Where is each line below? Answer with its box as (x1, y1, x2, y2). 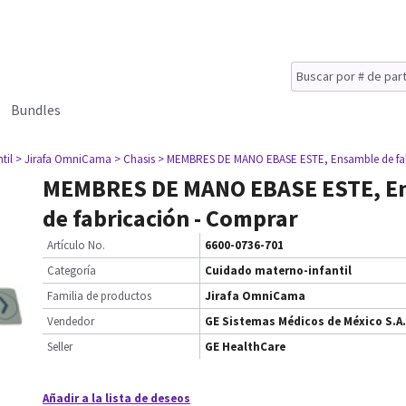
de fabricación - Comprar (43, 203, 298, 233)
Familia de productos (47, 288, 151, 304)
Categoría (47, 263, 96, 278)
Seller (47, 339, 72, 354)
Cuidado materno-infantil (205, 263, 352, 278)
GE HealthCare (205, 339, 285, 354)
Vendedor (47, 314, 94, 329)
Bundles (11, 101, 61, 119)
